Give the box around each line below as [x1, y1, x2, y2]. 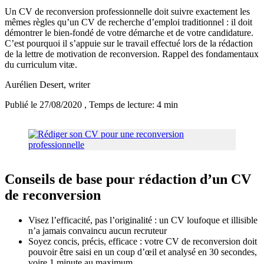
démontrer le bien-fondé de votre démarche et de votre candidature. [5, 28, 253, 38]
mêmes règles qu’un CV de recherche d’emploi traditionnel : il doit [5, 17, 252, 28]
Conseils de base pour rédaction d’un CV [5, 171, 251, 187]
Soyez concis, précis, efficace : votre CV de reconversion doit [28, 236, 257, 247]
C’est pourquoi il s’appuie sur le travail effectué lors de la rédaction [5, 38, 253, 49]
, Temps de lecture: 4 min [84, 100, 178, 110]
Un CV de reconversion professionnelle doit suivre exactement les [5, 6, 250, 17]
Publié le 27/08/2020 [5, 100, 84, 110]
